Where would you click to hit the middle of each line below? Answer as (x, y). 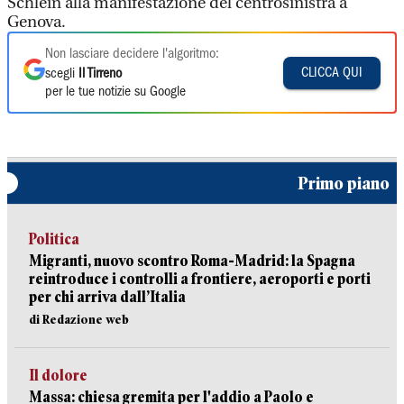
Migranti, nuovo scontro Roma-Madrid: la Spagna (192, 261)
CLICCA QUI (332, 73)
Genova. (37, 22)
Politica (54, 239)
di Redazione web (79, 319)
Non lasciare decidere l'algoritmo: (132, 54)
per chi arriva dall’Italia (107, 297)
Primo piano (344, 183)
